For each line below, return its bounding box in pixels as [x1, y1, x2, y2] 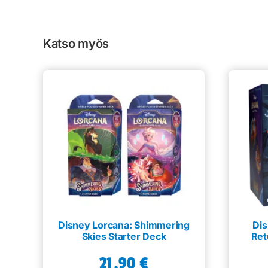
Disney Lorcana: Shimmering [58, 218, 190, 231]
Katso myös [43, 36, 109, 51]
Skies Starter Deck [81, 230, 166, 242]
